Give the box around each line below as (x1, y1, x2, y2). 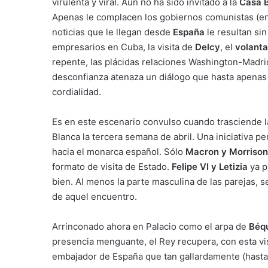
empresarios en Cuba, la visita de (52, 41, 195, 53)
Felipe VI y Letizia (172, 161, 248, 172)
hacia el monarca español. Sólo (52, 146, 185, 157)
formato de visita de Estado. (52, 161, 172, 172)
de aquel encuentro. (52, 191, 137, 202)
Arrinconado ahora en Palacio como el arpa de (52, 221, 249, 232)
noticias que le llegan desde (52, 26, 173, 38)
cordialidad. (52, 86, 101, 98)
